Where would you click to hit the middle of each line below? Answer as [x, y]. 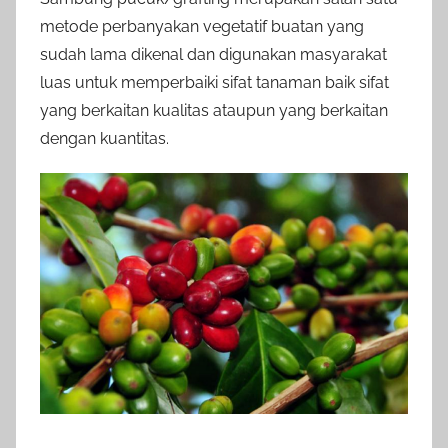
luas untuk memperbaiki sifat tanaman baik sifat [214, 82]
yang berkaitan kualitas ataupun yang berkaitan [214, 110]
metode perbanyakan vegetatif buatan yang [202, 26]
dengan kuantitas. [104, 138]
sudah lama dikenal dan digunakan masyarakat [213, 54]
